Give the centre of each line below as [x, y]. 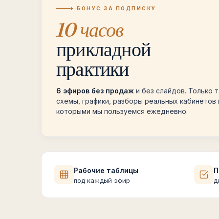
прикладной [103, 49]
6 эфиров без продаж [95, 91]
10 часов [90, 30]
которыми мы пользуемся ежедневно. [122, 111]
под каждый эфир [102, 180]
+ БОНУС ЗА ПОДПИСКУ [113, 8]
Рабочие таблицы [106, 170]
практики [93, 69]
